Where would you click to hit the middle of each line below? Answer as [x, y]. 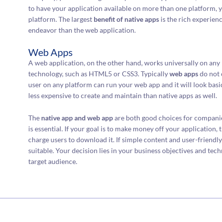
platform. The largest [61, 19]
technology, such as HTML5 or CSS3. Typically [99, 74]
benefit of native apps [127, 19]
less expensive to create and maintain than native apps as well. [123, 96]
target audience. [53, 161]
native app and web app [77, 117]
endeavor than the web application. [82, 30]
